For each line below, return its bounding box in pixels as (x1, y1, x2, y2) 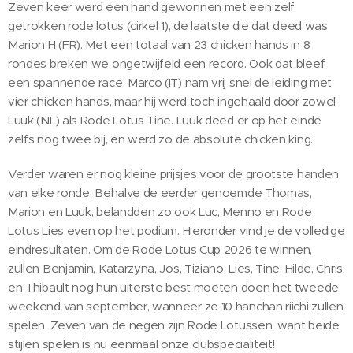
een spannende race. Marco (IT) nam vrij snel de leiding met (8, 74, 333, 90)
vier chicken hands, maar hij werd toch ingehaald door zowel (8, 93, 336, 109)
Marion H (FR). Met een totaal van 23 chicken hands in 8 (8, 36, 310, 52)
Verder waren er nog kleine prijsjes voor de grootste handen (8, 165, 340, 181)
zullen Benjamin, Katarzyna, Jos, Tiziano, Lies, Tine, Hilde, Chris (8, 260, 343, 276)
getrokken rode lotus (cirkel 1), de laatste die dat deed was (8, 17, 328, 33)
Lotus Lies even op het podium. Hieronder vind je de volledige (8, 222, 345, 238)
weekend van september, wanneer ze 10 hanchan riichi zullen (8, 298, 344, 314)
